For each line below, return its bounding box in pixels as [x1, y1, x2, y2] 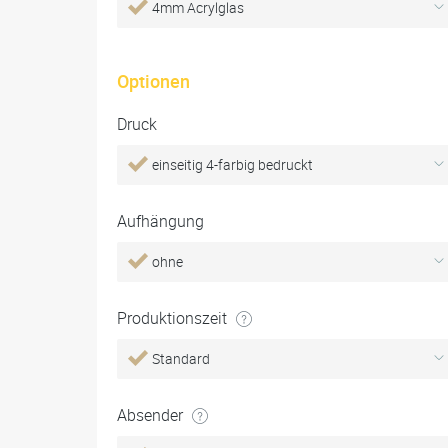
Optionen [117, 69, 190, 93]
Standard [152, 349, 210, 368]
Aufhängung [117, 210, 204, 232]
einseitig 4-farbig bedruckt [152, 155, 313, 174]
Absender [117, 404, 187, 426]
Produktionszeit [117, 307, 231, 329]
